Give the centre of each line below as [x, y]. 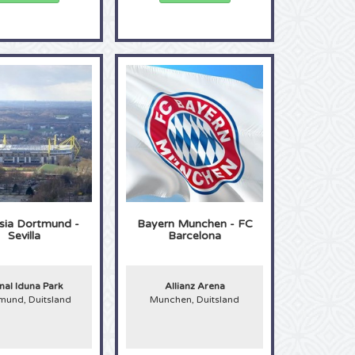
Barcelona [195, 235]
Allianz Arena [195, 286]
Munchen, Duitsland [195, 299]
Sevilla [24, 235]
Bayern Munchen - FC [195, 223]
